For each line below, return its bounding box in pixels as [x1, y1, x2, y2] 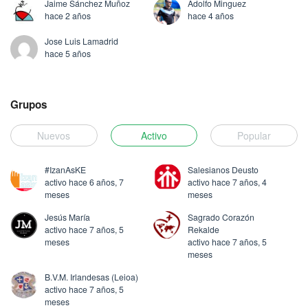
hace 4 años [187, 9, 234, 21]
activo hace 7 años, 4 [187, 176, 267, 188]
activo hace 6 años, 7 [45, 176, 124, 188]
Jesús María [45, 211, 90, 223]
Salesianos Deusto [187, 164, 258, 176]
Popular [237, 129, 271, 143]
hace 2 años [45, 9, 91, 21]
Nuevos [37, 129, 71, 143]
